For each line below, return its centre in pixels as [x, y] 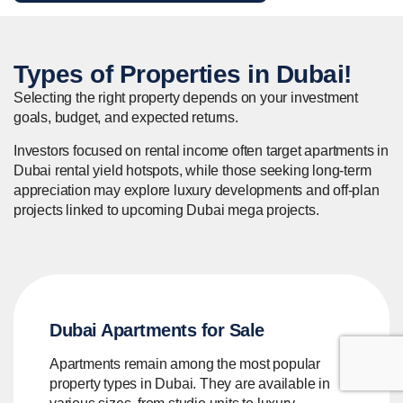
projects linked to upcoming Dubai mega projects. [166, 210]
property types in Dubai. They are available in [190, 384]
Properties [180, 75]
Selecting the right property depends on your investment [186, 98]
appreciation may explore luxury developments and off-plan [197, 191]
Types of [67, 75]
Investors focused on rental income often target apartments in [201, 151]
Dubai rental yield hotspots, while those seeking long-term [193, 171]
